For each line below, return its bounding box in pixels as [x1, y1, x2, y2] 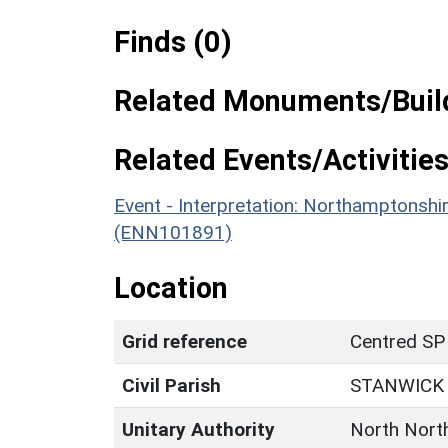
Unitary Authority [122, 417, 275, 441]
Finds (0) [114, 24, 232, 59]
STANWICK [350, 373, 444, 397]
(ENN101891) [114, 220, 232, 244]
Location [114, 270, 228, 305]
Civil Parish [122, 373, 221, 397]
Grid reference [122, 329, 247, 353]
